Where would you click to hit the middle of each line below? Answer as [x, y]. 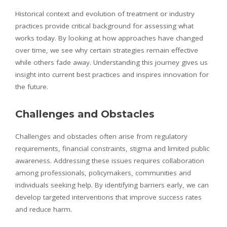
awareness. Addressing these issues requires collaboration [110, 160]
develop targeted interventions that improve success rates [108, 197]
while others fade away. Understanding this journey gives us [111, 62]
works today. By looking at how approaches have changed [109, 38]
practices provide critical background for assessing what [104, 26]
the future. [32, 86]
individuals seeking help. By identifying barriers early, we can [112, 185]
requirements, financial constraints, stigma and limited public [112, 148]
